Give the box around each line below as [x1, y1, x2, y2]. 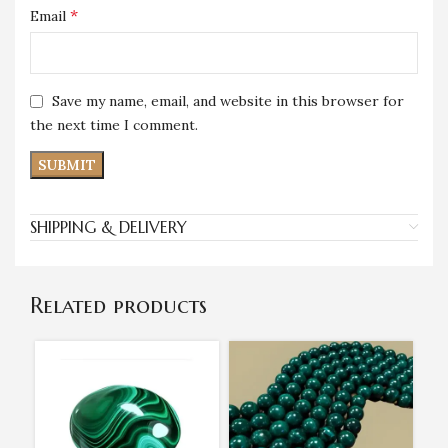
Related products [30, 291, 207, 319]
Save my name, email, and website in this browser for [52, 92, 404, 111]
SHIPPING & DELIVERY [30, 216, 187, 237]
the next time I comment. [30, 115, 198, 134]
